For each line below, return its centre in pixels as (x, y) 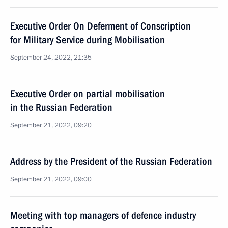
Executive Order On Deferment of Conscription (101, 26)
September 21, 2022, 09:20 (51, 125)
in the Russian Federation (61, 107)
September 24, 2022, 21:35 (51, 58)
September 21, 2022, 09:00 (51, 179)
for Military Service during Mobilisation (88, 40)
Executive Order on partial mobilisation (88, 94)
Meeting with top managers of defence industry (103, 215)
